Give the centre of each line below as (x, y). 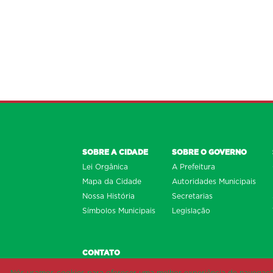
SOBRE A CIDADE (115, 152)
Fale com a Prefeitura (121, 267)
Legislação (191, 211)
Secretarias (192, 196)
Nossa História (108, 196)
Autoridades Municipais (214, 181)
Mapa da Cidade (112, 181)
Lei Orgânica (105, 167)
